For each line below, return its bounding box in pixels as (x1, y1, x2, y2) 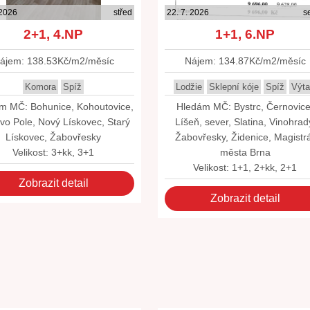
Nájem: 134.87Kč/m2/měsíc (184, 55, 306, 66)
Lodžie (175, 82, 202, 92)
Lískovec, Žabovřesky (6, 131, 102, 143)
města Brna (219, 147, 271, 158)
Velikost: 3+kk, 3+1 (12, 147, 95, 158)
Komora (25, 82, 57, 92)
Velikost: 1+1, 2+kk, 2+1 (193, 162, 298, 173)
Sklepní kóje (208, 82, 259, 92)
